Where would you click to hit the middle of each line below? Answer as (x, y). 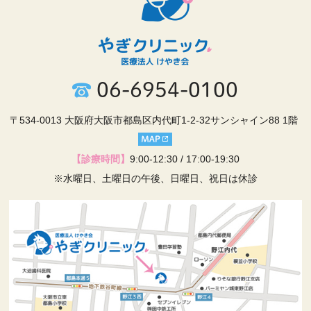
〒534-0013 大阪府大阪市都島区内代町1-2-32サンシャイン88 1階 (155, 120)
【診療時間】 (100, 159)
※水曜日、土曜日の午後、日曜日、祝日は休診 (155, 178)
